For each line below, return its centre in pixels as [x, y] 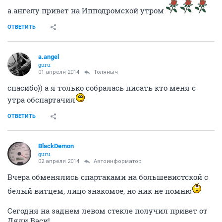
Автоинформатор [118, 162]
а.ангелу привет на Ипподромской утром [87, 11]
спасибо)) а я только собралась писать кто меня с [102, 88]
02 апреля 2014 [59, 162]
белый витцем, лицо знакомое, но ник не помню [100, 191]
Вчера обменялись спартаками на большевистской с [108, 177]
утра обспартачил [41, 100]
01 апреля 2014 [59, 72]
